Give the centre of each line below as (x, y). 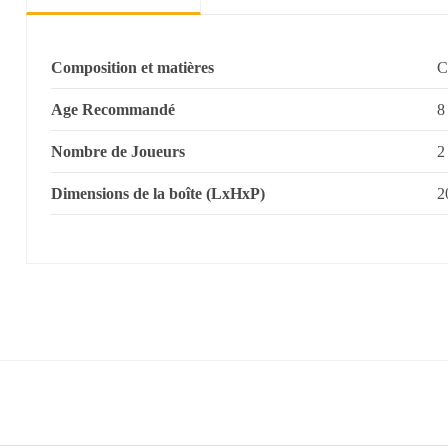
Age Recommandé (112, 109)
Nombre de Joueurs (117, 151)
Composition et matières (132, 67)
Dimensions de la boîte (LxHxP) (157, 193)
